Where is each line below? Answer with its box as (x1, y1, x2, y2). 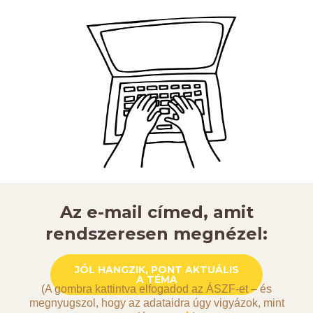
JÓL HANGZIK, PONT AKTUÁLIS (74, 263, 239, 276)
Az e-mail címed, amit (59, 202, 254, 223)
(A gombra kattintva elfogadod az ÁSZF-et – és (41, 282, 272, 295)
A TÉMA (136, 272, 177, 286)
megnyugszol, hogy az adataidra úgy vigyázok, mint (29, 296, 284, 309)
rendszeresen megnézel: (45, 224, 268, 245)
